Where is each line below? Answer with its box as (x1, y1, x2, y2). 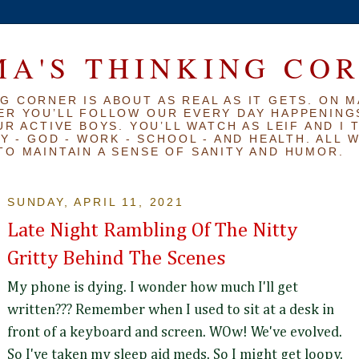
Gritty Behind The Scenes (7, 248, 226, 270)
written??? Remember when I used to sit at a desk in (7, 303, 334, 318)
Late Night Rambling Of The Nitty (7, 220, 297, 242)
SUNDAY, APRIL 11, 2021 (7, 196, 184, 209)
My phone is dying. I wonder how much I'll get (7, 280, 298, 296)
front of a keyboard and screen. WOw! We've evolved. (7, 325, 345, 341)
